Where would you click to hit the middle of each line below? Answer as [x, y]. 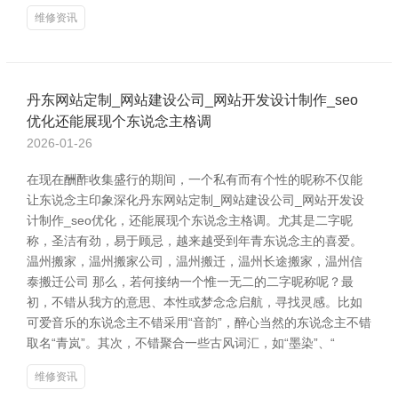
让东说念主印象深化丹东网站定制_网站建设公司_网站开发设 [195, 200]
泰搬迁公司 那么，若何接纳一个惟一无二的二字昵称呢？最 [190, 282]
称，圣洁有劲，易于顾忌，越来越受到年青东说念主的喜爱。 [195, 241]
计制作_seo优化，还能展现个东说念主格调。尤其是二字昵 [190, 220]
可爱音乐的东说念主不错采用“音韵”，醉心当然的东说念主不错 [199, 322]
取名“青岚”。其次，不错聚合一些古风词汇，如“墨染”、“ [181, 343]
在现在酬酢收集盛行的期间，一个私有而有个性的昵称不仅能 [195, 179]
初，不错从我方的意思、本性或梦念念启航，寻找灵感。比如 [195, 302]
